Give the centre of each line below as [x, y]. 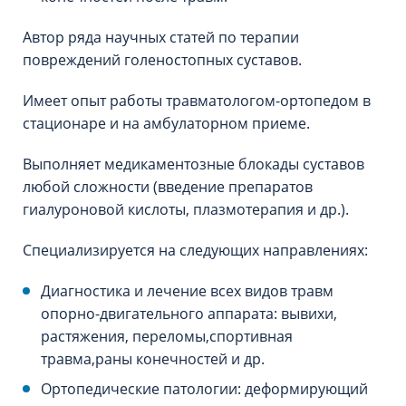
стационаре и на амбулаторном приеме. [166, 123]
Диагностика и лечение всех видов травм [187, 291]
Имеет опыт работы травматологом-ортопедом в [197, 101]
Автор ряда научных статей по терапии [161, 37]
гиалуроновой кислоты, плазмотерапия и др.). [186, 209]
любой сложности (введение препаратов [168, 187]
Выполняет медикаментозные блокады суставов [193, 164]
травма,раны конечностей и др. [153, 359]
